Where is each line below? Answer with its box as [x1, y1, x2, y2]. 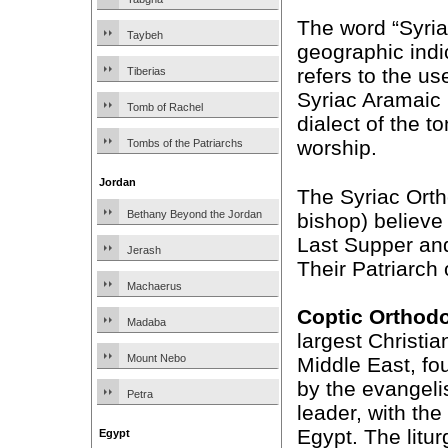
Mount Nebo [127, 352, 186, 364]
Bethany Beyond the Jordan [127, 208, 262, 220]
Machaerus [127, 280, 182, 292]
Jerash [127, 244, 161, 256]
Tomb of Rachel [127, 101, 203, 113]
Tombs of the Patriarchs [127, 137, 243, 149]
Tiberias [127, 65, 166, 77]
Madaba [127, 316, 166, 328]
